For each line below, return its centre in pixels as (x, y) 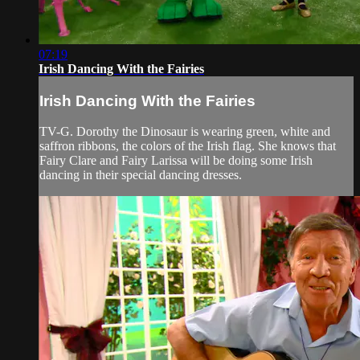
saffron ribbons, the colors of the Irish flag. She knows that (188, 146)
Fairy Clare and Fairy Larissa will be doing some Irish (176, 161)
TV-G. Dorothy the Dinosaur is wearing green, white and (185, 132)
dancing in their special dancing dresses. (141, 175)
